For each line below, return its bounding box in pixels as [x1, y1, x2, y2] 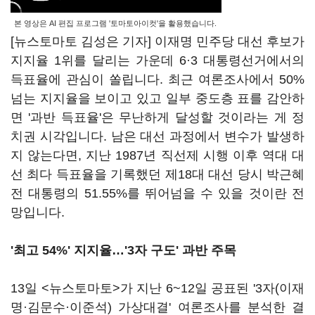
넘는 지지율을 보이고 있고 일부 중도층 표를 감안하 [11, 91, 304, 105]
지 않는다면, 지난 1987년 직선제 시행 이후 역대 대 [11, 148, 304, 162]
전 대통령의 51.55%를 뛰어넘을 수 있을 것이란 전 [11, 186, 304, 200]
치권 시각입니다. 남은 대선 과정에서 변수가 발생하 [11, 129, 304, 143]
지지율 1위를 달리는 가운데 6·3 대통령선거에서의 [11, 53, 304, 67]
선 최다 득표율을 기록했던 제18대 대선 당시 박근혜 [11, 167, 304, 181]
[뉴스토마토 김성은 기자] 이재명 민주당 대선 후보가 [11, 34, 304, 49]
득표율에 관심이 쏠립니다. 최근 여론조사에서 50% [11, 72, 304, 86]
